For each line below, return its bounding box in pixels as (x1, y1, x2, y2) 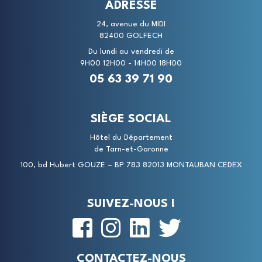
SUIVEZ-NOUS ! (87, 198, 175, 210)
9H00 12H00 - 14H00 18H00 (80, 60, 182, 67)
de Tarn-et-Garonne (94, 146, 168, 153)
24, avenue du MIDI (96, 20, 166, 28)
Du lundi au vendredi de (88, 48, 174, 56)
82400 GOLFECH (99, 32, 163, 40)
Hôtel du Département (89, 134, 173, 142)
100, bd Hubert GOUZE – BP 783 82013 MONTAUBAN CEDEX (20, 161, 242, 169)
